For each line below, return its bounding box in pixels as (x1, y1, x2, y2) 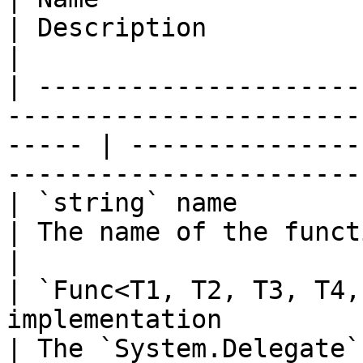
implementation (6, 305, 222, 334)
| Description (6, 13, 207, 42)
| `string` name (6, 188, 237, 217)
